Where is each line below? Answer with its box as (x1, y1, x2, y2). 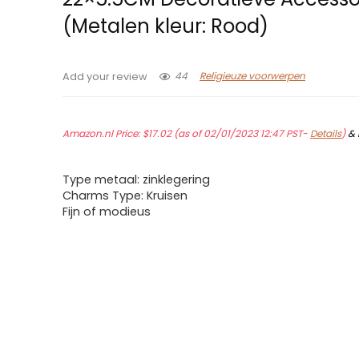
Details (310, 127, 342, 140)
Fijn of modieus (63, 204, 151, 220)
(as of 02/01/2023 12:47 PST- (171, 127, 311, 140)
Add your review (63, 70, 148, 83)
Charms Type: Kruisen (63, 188, 188, 204)
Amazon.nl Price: (63, 127, 143, 140)
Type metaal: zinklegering (63, 171, 211, 188)
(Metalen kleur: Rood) (63, 13, 269, 39)
